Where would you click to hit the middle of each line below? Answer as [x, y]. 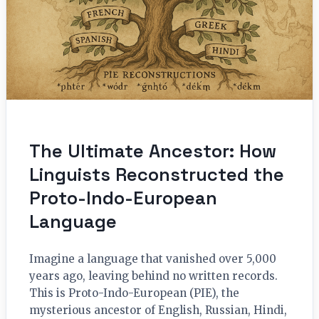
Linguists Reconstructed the [157, 175]
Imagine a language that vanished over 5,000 [153, 259]
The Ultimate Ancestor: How [153, 151]
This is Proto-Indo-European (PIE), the [134, 293]
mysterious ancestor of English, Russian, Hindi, [158, 310]
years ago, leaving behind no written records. [153, 276]
